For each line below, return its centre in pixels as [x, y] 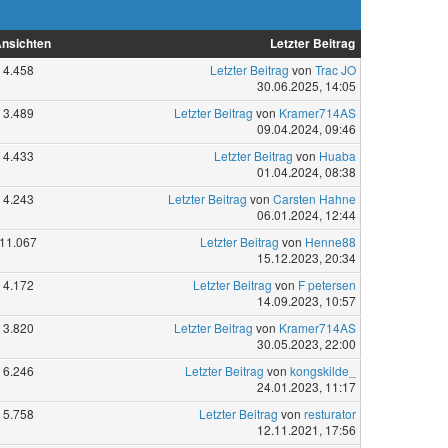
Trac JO [335, 70]
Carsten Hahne [314, 199]
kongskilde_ [322, 371]
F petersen [326, 285]
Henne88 [330, 242]
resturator [329, 414]
